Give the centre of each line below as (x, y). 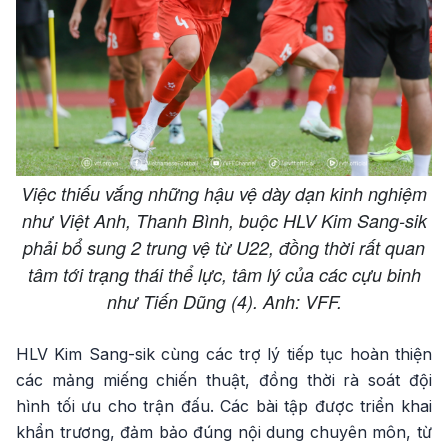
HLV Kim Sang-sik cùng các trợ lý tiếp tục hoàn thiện (224, 354)
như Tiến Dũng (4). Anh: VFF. (224, 302)
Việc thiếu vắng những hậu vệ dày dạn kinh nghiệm (224, 194)
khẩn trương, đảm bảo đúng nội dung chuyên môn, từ (224, 432)
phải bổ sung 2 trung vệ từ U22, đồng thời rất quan (224, 248)
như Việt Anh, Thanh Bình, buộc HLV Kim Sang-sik (224, 221)
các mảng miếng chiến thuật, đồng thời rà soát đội (224, 380)
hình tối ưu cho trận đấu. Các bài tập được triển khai (224, 406)
